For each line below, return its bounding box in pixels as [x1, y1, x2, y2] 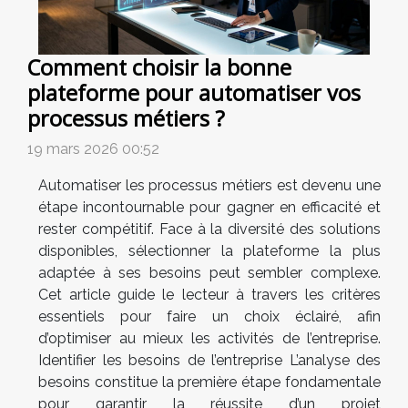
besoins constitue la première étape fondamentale [38, 373, 381, 392]
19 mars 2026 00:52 [27, 140, 159, 158]
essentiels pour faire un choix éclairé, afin [38, 308, 381, 326]
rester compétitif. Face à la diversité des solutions [38, 220, 381, 239]
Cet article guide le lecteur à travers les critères [38, 286, 381, 304]
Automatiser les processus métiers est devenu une [38, 177, 381, 195]
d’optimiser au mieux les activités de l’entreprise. [38, 330, 381, 348]
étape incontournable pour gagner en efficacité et [38, 199, 381, 217]
